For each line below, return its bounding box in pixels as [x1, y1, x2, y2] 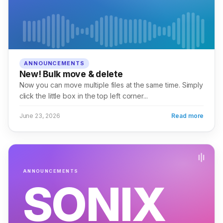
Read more [171, 112, 204, 120]
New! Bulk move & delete [19, 69, 123, 80]
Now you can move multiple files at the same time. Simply [19, 81, 204, 90]
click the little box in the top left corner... [19, 92, 148, 101]
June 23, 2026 [19, 112, 60, 120]
